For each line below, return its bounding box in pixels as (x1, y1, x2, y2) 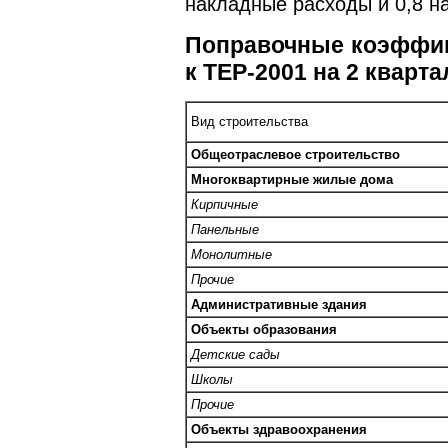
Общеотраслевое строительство (191, 146, 400, 162)
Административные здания (191, 296, 367, 312)
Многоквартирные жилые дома (191, 171, 393, 187)
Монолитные (191, 246, 272, 262)
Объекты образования (191, 321, 337, 337)
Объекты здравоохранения (191, 421, 367, 437)
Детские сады (191, 346, 280, 362)
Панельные (191, 221, 259, 237)
